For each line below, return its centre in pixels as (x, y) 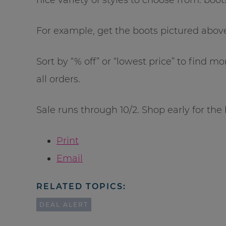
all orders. (58, 79)
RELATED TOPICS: (81, 186)
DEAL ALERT (64, 204)
